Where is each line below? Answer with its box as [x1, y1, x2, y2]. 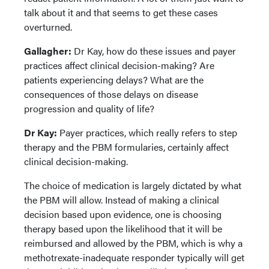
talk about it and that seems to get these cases [24, 5, 218, 19]
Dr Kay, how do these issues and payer [71, 44, 236, 58]
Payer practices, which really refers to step [57, 125, 237, 139]
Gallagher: [24, 44, 71, 58]
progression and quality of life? [24, 101, 154, 115]
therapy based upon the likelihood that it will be [24, 222, 222, 235]
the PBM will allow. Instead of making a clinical [24, 193, 219, 207]
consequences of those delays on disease [24, 87, 198, 101]
